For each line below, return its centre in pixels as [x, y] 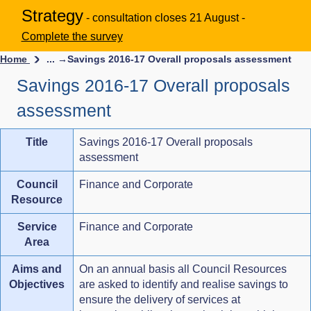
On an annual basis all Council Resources [183, 269]
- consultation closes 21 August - [165, 17]
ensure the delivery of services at [160, 299]
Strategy [52, 15]
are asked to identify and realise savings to [184, 284]
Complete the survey [72, 36]
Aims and [37, 269]
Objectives [37, 284]
